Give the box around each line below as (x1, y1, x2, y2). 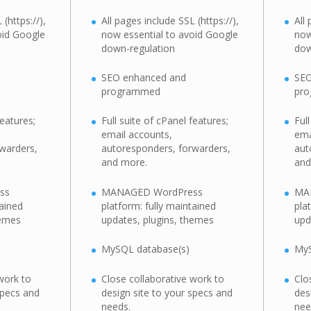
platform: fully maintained (101, 199, 217, 212)
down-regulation (101, 41, 176, 55)
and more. (101, 155, 148, 169)
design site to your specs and (101, 285, 233, 299)
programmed (101, 85, 161, 99)
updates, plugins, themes (101, 212, 215, 226)
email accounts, (101, 128, 173, 142)
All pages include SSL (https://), (101, 13, 239, 27)
